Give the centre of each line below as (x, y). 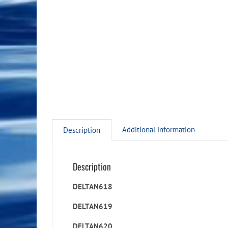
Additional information (159, 129)
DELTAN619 (93, 206)
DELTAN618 (93, 186)
